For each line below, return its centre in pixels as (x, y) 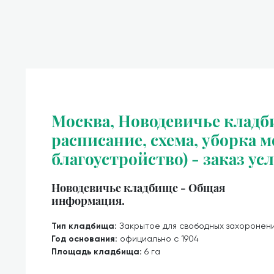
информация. (88, 200)
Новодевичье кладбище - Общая (138, 187)
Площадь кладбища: (98, 252)
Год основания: (86, 239)
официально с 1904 (159, 239)
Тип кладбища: (85, 226)
